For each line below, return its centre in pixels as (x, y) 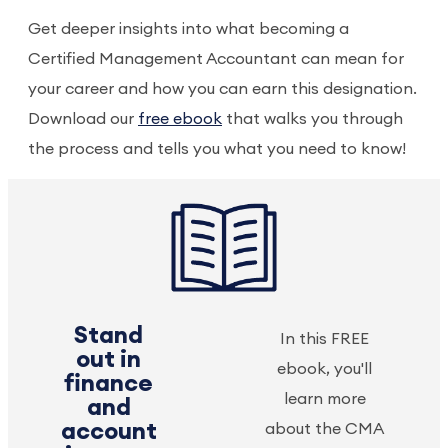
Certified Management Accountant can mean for (216, 59)
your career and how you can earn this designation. (222, 89)
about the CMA (325, 429)
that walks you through (312, 119)
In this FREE (325, 339)
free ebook (180, 119)
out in (109, 360)
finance (109, 384)
